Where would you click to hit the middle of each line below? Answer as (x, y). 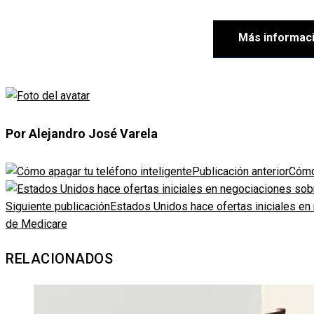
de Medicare (36, 224)
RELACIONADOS (59, 259)
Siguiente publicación (58, 207)
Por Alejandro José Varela (82, 134)
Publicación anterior (240, 172)
